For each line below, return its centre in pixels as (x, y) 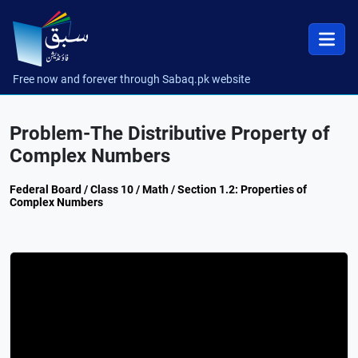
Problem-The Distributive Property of (170, 133)
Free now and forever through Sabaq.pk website (131, 79)
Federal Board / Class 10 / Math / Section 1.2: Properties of (158, 189)
